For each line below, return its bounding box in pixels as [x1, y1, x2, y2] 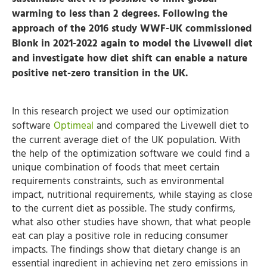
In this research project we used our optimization [12, 103, 229, 120]
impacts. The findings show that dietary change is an [12, 241, 240, 258]
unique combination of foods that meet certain [12, 159, 219, 176]
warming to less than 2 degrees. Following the [12, 5, 228, 22]
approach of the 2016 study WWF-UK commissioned [12, 20, 252, 37]
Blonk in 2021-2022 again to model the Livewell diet [12, 35, 253, 52]
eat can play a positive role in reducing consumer [12, 228, 228, 244]
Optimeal [54, 117, 94, 134]
